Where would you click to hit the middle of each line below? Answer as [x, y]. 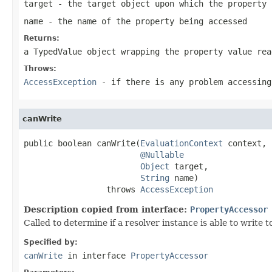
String [155, 178]
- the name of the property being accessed [145, 21]
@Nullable [162, 155]
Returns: [42, 38]
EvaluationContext [182, 143]
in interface [97, 255]
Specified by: [51, 242]
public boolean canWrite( [82, 143]
